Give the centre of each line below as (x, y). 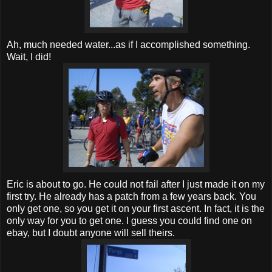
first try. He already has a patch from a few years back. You (131, 197)
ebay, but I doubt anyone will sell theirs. (91, 233)
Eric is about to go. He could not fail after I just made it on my (136, 185)
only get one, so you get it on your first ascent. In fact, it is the (136, 209)
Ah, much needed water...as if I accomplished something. (128, 45)
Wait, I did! (29, 57)
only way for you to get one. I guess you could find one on (129, 221)
